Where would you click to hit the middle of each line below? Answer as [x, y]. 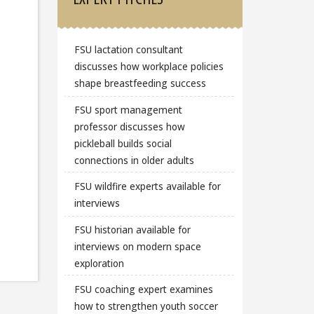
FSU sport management [128, 109]
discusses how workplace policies [149, 66]
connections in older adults [134, 160]
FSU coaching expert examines [143, 289]
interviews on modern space [137, 246]
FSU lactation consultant [128, 49]
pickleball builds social [123, 143]
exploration [99, 263]
